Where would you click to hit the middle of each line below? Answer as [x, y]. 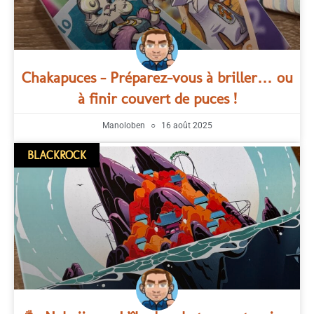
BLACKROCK [57, 155]
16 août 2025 [185, 125]
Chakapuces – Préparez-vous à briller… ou [157, 77]
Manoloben [124, 125]
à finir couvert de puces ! [157, 98]
